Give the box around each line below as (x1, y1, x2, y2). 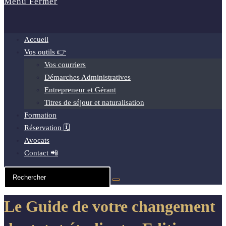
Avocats (24, 136, 49, 144)
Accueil (24, 35, 48, 43)
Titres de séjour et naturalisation (44, 98, 144, 106)
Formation (24, 111, 56, 119)
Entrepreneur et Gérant (44, 86, 116, 94)
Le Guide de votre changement (4, 197, 215, 216)
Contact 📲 (24, 149, 58, 157)
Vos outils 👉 (24, 48, 66, 56)
